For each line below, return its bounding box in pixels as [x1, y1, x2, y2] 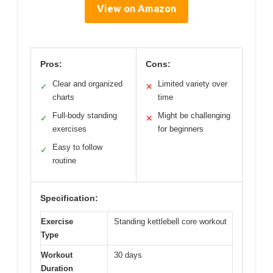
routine [52, 156, 76, 166]
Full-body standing [52, 111, 117, 121]
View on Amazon [97, 3, 176, 15]
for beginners [158, 124, 204, 134]
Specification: [40, 193, 98, 204]
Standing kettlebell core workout [114, 217, 227, 227]
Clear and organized [52, 79, 122, 89]
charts [52, 93, 74, 102]
